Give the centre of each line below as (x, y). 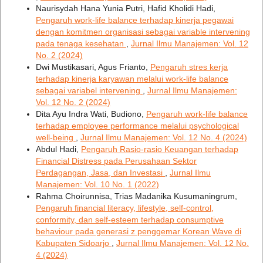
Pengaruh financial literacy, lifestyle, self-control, (124, 208)
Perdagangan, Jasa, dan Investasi (100, 173)
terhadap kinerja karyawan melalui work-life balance (132, 79)
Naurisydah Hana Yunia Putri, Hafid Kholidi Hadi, (125, 9)
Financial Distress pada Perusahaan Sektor (116, 161)
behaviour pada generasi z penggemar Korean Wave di (138, 232)
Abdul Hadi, (58, 149)
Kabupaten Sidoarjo (73, 243)
